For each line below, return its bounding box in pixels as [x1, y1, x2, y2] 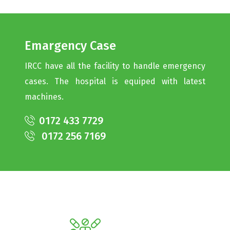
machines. [25, 92, 64, 102]
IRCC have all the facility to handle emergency [25, 61, 205, 71]
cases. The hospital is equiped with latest [25, 76, 205, 86]
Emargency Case [25, 39, 116, 53]
